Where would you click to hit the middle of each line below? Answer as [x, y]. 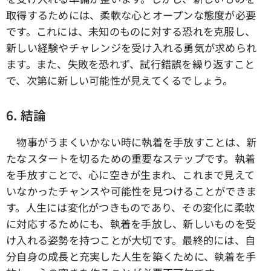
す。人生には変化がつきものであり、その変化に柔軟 [131, 207]
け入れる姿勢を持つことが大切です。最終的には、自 [131, 240]
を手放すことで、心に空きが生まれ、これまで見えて [131, 175]
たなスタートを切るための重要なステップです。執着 [131, 158]
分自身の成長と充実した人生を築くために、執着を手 [131, 256]
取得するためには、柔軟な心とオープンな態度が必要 [131, 15]
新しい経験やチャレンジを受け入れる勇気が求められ [132, 48]
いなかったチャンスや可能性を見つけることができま [132, 191]
